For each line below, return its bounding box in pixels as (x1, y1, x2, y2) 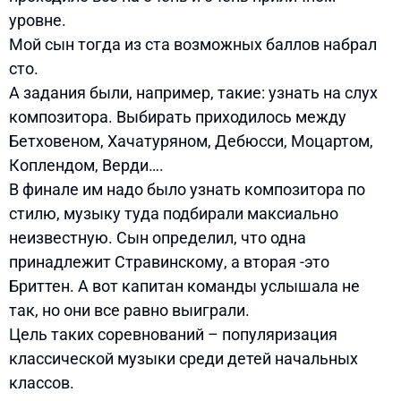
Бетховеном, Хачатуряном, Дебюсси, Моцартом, (9, 131, 373, 150)
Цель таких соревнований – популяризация (9, 324, 337, 344)
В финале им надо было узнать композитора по (9, 179, 365, 199)
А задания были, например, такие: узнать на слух (9, 82, 378, 102)
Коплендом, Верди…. (9, 155, 167, 175)
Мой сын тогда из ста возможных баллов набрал (9, 34, 377, 54)
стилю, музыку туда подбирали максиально (9, 203, 338, 223)
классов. (9, 372, 74, 392)
